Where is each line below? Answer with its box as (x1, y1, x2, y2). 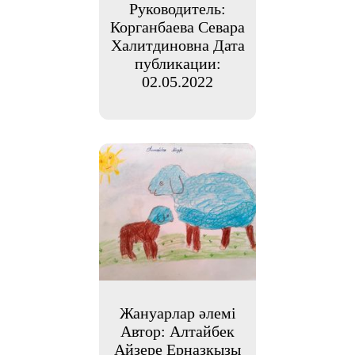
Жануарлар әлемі (119, 303, 236, 322)
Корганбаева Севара (110, 17, 245, 36)
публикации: (134, 54, 221, 72)
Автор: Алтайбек (120, 322, 235, 340)
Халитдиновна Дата (110, 36, 245, 54)
